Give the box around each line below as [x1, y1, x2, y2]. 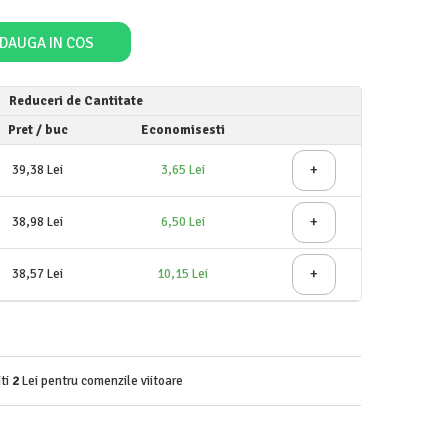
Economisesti [140, 122, 225, 138]
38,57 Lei [12, 266, 63, 282]
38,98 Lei [12, 214, 63, 230]
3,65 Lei [160, 162, 205, 178]
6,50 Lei [160, 214, 205, 230]
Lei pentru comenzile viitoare [19, 373, 183, 389]
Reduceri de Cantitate [9, 93, 143, 109]
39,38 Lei [12, 162, 63, 178]
